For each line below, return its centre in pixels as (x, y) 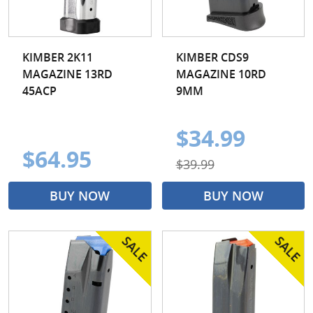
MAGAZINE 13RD (67, 74)
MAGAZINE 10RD (221, 74)
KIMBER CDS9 (212, 57)
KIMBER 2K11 (58, 57)
